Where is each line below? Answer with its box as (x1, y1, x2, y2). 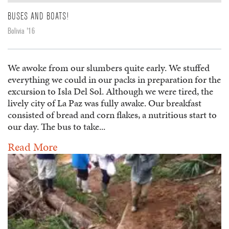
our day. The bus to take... (8, 119, 105, 133)
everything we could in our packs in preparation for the (8, 72, 221, 86)
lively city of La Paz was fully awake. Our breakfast (8, 96, 201, 110)
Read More (8, 139, 57, 155)
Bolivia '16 (8, 26, 35, 36)
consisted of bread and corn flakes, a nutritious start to (8, 107, 217, 122)
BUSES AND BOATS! (8, 10, 69, 22)
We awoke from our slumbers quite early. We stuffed (8, 60, 210, 75)
